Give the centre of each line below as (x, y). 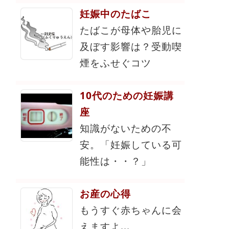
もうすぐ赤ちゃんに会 (131, 210)
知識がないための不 (126, 128)
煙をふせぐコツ (116, 63)
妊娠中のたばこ (116, 14)
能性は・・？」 (116, 161)
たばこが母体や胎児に (131, 30)
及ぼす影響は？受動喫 (131, 47)
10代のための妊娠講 (127, 96)
